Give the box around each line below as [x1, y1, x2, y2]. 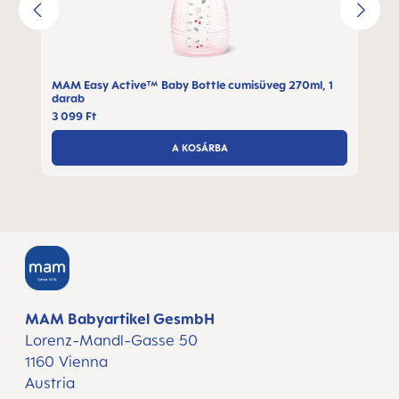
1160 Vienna [25, 353, 108, 370]
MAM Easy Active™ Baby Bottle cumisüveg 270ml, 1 [52, 77, 333, 92]
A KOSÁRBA [171, 141, 228, 154]
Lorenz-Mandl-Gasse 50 [25, 331, 198, 349]
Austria [25, 374, 75, 392]
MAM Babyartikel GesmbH [25, 310, 215, 328]
